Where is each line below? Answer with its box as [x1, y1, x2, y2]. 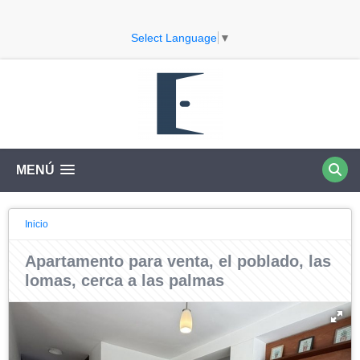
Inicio [25, 218, 48, 230]
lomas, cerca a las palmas [25, 271, 224, 289]
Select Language [130, 31, 217, 44]
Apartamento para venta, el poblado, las [25, 252, 331, 270]
